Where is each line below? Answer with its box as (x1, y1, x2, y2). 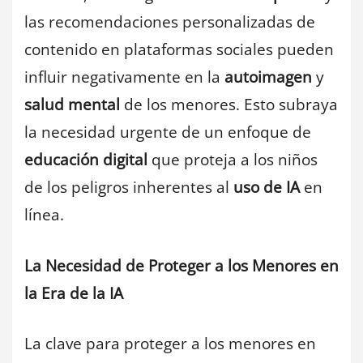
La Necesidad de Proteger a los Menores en (24, 254, 339, 276)
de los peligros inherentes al (24, 177, 233, 199)
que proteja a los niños (147, 149, 318, 171)
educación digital (24, 149, 147, 171)
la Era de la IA (24, 282, 123, 304)
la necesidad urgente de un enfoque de (24, 122, 311, 143)
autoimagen (224, 66, 312, 88)
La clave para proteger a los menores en (24, 333, 316, 355)
